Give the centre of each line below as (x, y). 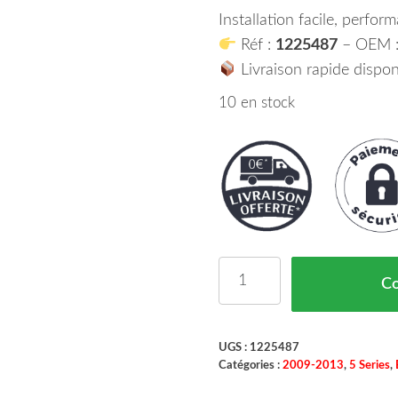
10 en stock (256, 103)
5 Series (369, 365)
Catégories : (250, 365)
